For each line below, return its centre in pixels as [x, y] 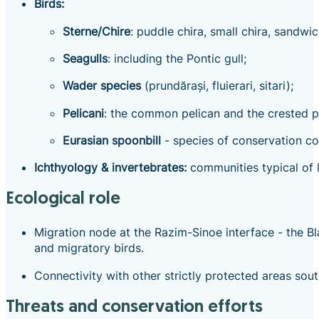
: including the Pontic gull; [177, 59]
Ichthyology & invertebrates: [110, 168]
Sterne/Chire [96, 31]
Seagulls [85, 59]
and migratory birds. [89, 248]
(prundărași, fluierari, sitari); [217, 86]
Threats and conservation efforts [139, 307]
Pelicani [83, 113]
